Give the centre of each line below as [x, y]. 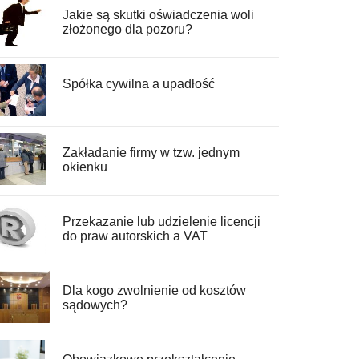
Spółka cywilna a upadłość [138, 84]
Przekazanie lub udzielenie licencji [161, 222]
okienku [85, 167]
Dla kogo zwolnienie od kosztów [154, 291]
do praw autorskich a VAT [135, 236]
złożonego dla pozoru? [127, 30]
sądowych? [95, 305]
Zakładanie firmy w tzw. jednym [151, 153]
